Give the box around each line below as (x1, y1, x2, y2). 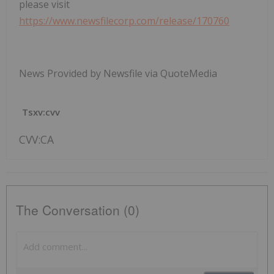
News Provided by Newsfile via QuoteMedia (19, 67, 217, 81)
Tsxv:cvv (22, 106, 60, 119)
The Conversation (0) (16, 201, 139, 220)
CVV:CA (19, 132, 54, 147)
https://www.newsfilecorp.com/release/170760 (19, 14, 229, 28)
